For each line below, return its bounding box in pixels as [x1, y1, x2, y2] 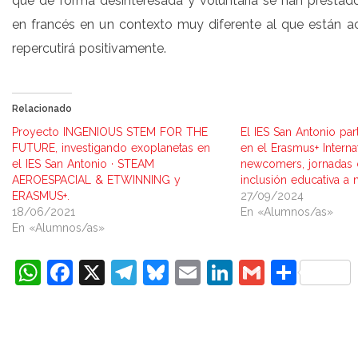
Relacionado [12, 103, 72, 114]
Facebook [73, 257, 187, 287]
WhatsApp [41, 257, 165, 287]
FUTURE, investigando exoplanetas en [12, 141, 210, 154]
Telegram [137, 257, 248, 287]
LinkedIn [233, 257, 332, 287]
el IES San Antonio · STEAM [12, 157, 154, 170]
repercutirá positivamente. [12, 41, 166, 56]
